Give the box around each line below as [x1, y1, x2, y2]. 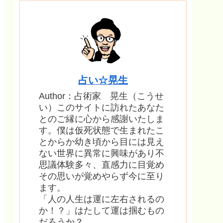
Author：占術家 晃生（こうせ [39, 91, 164, 102]
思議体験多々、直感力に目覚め [39, 160, 164, 170]
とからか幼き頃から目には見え [39, 137, 164, 147]
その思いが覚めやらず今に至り [39, 171, 164, 182]
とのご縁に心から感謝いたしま [39, 114, 164, 124]
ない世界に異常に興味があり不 [39, 148, 164, 159]
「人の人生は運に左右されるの [39, 194, 164, 205]
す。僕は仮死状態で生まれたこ [39, 125, 164, 136]
